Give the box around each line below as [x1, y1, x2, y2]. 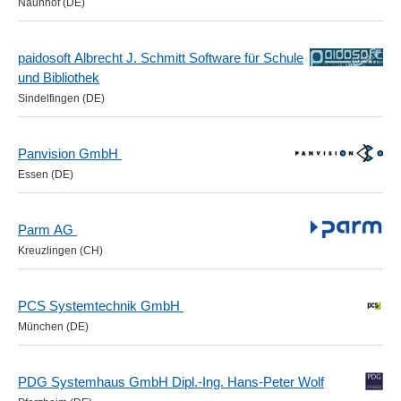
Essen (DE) [18, 168, 73, 181]
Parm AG [18, 222, 77, 237]
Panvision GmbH [18, 146, 122, 161]
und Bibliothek [18, 70, 99, 85]
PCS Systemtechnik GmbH [18, 298, 183, 313]
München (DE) [18, 320, 89, 333]
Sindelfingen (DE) [18, 92, 105, 105]
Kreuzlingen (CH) [18, 244, 103, 257]
